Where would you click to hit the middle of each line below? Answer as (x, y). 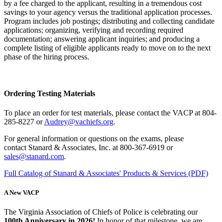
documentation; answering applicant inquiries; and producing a (102, 39)
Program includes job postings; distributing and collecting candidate (109, 21)
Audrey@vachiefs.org (79, 121)
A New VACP (22, 193)
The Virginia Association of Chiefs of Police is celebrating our (101, 212)
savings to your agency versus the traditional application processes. (108, 12)
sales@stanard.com (34, 156)
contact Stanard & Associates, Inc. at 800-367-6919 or (88, 147)
